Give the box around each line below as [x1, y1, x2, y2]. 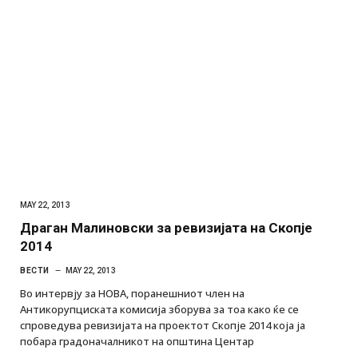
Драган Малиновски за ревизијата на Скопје [20, 219, 312, 236]
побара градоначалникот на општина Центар [20, 333, 254, 348]
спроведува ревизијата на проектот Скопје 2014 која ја [20, 317, 305, 332]
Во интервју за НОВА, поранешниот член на [20, 285, 245, 300]
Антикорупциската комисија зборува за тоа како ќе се [20, 301, 299, 316]
